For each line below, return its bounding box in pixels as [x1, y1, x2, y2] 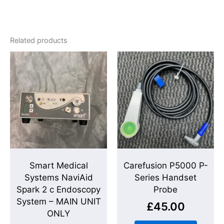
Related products [10, 35, 67, 45]
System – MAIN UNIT [16, 196, 101, 206]
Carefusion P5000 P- [123, 160, 208, 170]
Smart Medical [29, 160, 88, 170]
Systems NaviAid [24, 172, 93, 182]
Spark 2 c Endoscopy [16, 184, 100, 194]
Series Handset [134, 172, 196, 182]
